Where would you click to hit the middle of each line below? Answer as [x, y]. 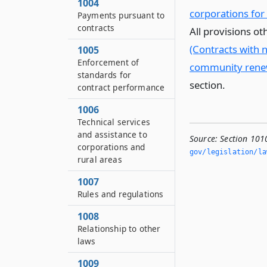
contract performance [121, 87]
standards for [105, 75]
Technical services [114, 122]
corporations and [111, 147]
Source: [204, 139]
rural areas [100, 159]
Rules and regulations [121, 194]
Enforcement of [108, 62]
